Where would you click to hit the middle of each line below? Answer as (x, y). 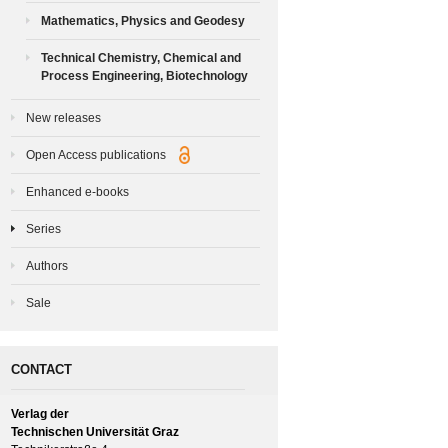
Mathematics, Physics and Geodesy (143, 20)
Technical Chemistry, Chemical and (141, 57)
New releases (63, 117)
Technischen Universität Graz (95, 431)
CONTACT (41, 369)
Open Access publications (97, 154)
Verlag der (40, 413)
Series (43, 228)
